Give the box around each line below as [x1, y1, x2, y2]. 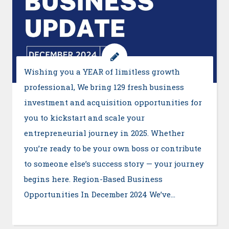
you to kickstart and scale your [24, 112, 145, 123]
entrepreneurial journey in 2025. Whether [24, 127, 185, 138]
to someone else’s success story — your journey [24, 158, 204, 169]
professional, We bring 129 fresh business [24, 81, 184, 92]
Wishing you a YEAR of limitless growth [24, 66, 180, 77]
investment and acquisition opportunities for [24, 97, 202, 107]
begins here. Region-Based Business [24, 173, 163, 184]
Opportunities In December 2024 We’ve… [24, 189, 175, 199]
